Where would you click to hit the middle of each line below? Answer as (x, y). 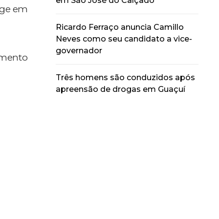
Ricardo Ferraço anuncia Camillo (120, 27)
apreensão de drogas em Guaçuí (120, 89)
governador (79, 50)
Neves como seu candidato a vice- (124, 39)
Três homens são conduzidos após (125, 77)
